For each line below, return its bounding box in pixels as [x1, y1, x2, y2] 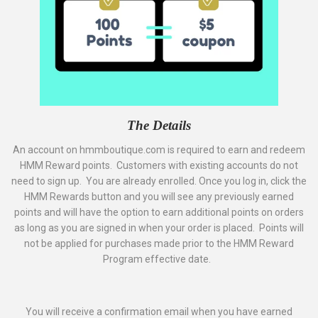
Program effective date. [103, 253, 215, 265]
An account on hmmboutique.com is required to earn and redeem [13, 143, 305, 155]
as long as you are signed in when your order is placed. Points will [14, 221, 304, 234]
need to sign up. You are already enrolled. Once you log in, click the [11, 175, 307, 187]
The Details [127, 118, 191, 133]
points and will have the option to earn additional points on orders [14, 206, 304, 218]
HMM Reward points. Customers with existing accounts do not [20, 159, 298, 171]
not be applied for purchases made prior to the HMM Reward [24, 237, 294, 249]
